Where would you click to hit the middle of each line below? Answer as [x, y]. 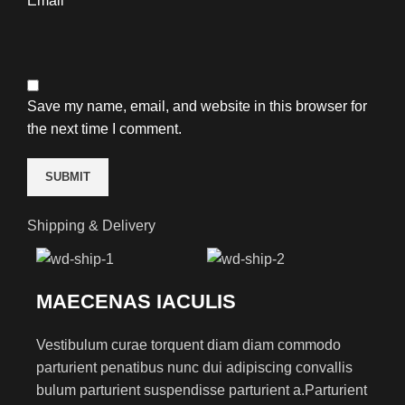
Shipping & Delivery [91, 226]
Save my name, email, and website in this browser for [197, 107]
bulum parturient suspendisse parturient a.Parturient [202, 390]
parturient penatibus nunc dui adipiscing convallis [194, 367]
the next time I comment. [104, 129]
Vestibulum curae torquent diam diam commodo [188, 344]
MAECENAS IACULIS [136, 301]
